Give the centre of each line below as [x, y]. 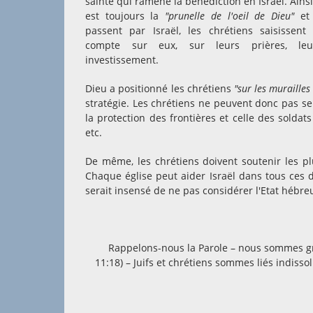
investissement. [123, 60]
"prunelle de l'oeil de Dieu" [226, 16]
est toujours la [122, 16]
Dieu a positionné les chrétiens [160, 88]
